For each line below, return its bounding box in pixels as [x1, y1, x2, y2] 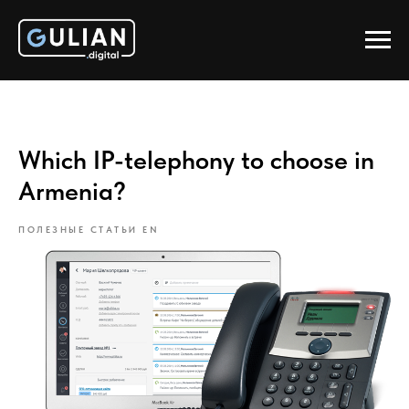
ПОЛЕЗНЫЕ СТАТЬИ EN [18, 224, 159, 236]
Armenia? [18, 175, 126, 207]
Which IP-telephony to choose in [18, 144, 374, 176]
